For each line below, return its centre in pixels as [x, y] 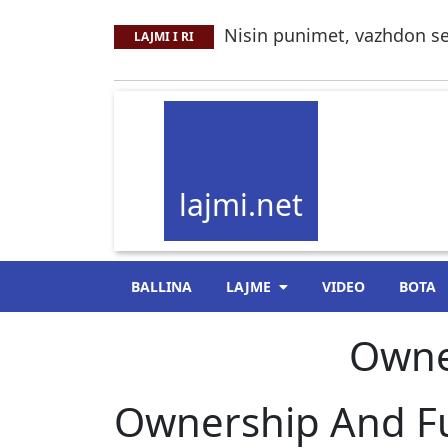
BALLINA [162, 286]
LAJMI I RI [164, 36]
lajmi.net [241, 204]
